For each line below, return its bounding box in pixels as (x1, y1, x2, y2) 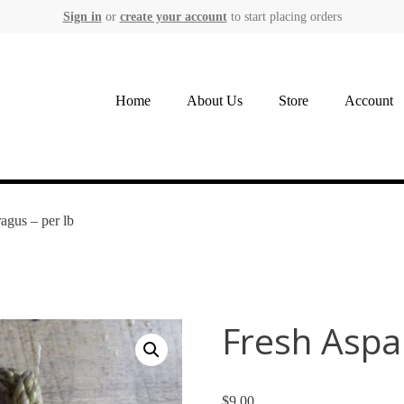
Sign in (62, 9, 102, 23)
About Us (187, 93, 243, 108)
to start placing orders (226, 9, 342, 23)
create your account (119, 9, 227, 23)
